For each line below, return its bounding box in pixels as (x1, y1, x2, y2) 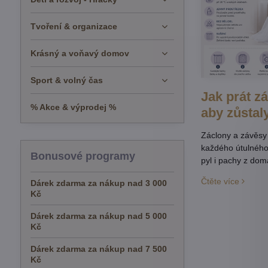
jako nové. (201, 218, 240, 229)
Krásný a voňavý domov (30, 48, 129, 58)
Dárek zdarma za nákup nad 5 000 (30, 211, 167, 221)
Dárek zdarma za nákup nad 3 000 (30, 178, 167, 188)
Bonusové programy (30, 150, 135, 162)
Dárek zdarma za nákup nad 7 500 (30, 244, 167, 254)
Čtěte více (201, 176, 240, 187)
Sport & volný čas (30, 75, 103, 85)
